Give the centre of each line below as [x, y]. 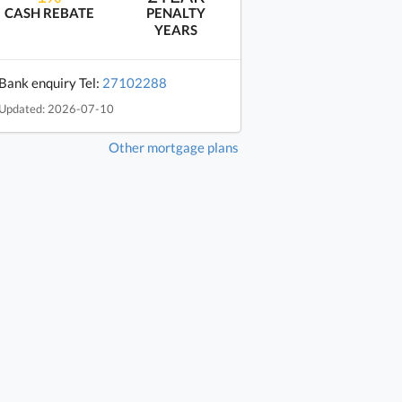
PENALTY [176, 13]
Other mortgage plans [173, 147]
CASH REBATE [49, 13]
